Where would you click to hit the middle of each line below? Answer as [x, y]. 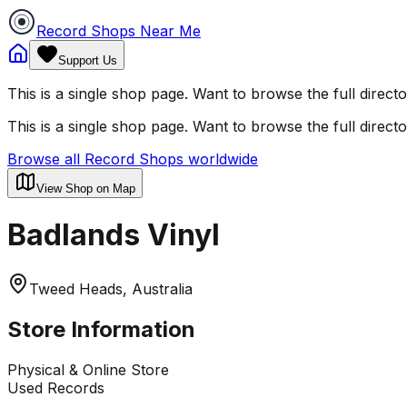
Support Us [88, 60]
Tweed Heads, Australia [111, 288]
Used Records [56, 387]
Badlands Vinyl [114, 235]
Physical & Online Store [88, 369]
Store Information [101, 329]
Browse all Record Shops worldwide [133, 159]
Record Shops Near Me [119, 31]
